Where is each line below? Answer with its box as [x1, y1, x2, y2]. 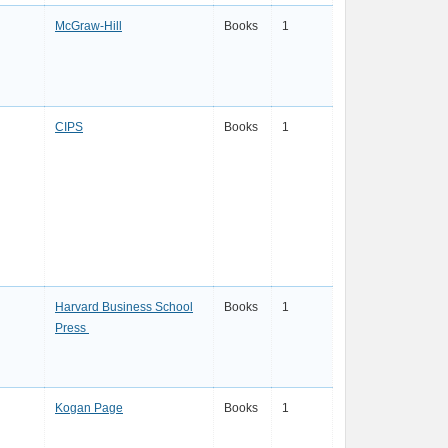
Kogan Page [55, 401, 123, 415]
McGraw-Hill [55, 19, 122, 33]
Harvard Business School [55, 300, 193, 314]
